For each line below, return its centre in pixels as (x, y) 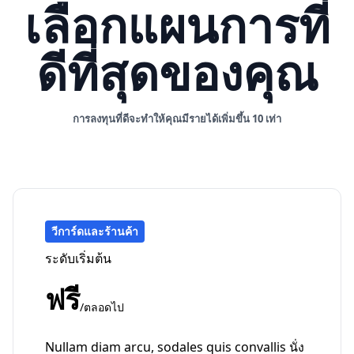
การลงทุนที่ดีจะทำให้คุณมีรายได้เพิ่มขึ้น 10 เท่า (177, 119)
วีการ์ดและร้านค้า (95, 232)
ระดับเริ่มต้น (78, 259)
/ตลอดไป (102, 307)
